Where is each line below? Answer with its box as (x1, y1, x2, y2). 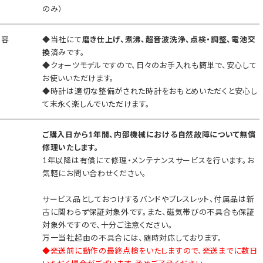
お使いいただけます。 (42, 73, 114, 83)
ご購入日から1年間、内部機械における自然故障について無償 (42, 130, 256, 139)
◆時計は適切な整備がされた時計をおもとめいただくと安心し (42, 86, 258, 96)
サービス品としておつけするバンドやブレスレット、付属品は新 (42, 194, 255, 204)
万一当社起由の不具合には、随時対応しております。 (42, 233, 222, 242)
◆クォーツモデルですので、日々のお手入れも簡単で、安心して (42, 60, 257, 70)
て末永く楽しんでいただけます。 (42, 99, 150, 109)
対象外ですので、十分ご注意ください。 (42, 220, 173, 230)
